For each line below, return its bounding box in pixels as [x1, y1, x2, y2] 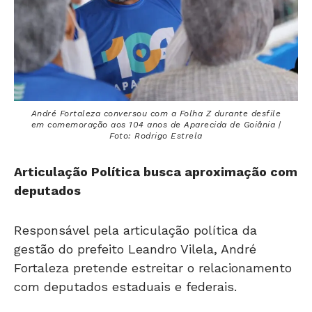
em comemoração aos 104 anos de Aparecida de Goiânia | [31, 119, 281, 130]
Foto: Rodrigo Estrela [109, 130, 203, 141]
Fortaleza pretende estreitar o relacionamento [14, 260, 292, 275]
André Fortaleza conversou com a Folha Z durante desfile [31, 108, 281, 118]
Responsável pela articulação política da [14, 222, 257, 237]
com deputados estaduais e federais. [14, 279, 237, 294]
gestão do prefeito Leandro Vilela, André [14, 241, 256, 256]
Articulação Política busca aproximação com [14, 164, 297, 179]
